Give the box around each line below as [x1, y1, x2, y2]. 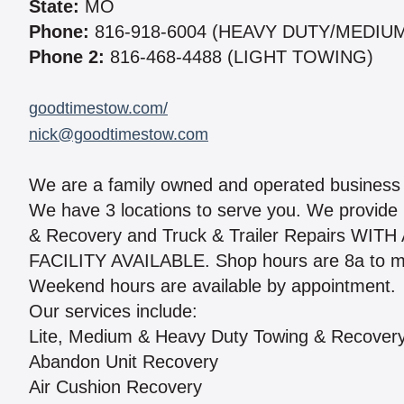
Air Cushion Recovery [29, 377, 202, 398]
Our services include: [29, 301, 197, 322]
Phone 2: [29, 47, 105, 68]
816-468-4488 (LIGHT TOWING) [105, 47, 373, 68]
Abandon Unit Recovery [29, 352, 218, 372]
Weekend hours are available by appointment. [29, 276, 396, 297]
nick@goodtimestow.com [29, 125, 208, 144]
